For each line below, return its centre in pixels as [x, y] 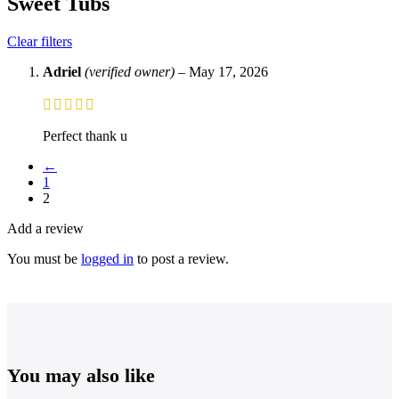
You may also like [81, 375]
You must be [44, 258]
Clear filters [40, 41]
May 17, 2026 [228, 71]
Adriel [64, 71]
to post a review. [181, 258]
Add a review [45, 228]
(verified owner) [130, 71]
